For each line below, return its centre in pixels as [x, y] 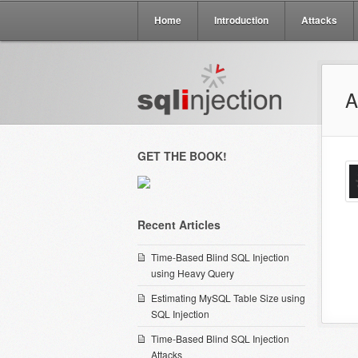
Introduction [241, 20]
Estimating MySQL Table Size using [228, 298]
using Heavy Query [193, 273]
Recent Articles [179, 225]
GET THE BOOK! [182, 156]
